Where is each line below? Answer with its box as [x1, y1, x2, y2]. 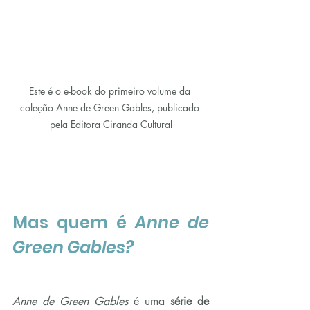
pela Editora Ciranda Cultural [49, 118, 172, 131]
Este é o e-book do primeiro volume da [28, 84, 193, 98]
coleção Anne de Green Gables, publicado [19, 101, 202, 115]
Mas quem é [12, 211, 135, 235]
